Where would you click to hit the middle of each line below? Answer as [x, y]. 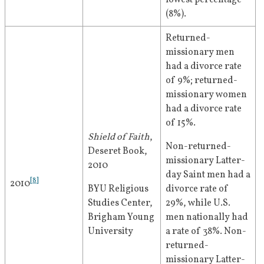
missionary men [200, 53]
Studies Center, [120, 204]
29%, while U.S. [198, 204]
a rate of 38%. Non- [206, 232]
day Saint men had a [208, 175]
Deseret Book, [118, 152]
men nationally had [207, 218]
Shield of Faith [119, 138]
